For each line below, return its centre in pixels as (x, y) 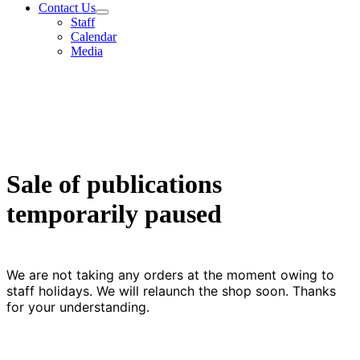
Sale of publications (114, 184)
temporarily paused (114, 213)
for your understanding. (78, 307)
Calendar (94, 37)
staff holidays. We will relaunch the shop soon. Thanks (171, 291)
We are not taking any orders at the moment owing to (170, 275)
